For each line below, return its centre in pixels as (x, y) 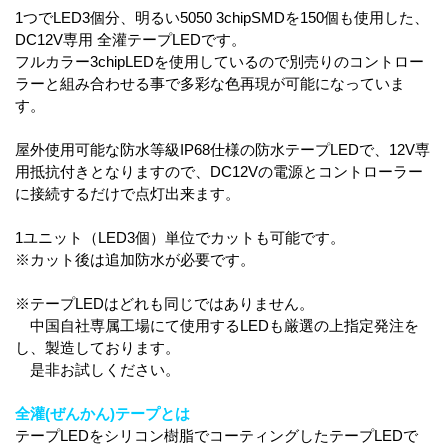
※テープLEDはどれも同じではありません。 (164, 303)
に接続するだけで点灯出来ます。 (127, 193)
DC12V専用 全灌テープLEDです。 (130, 39)
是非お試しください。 (97, 369)
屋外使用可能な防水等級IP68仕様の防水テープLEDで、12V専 (222, 149)
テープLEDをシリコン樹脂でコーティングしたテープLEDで (216, 435)
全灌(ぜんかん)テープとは (102, 413)
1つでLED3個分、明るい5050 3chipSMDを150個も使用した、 (222, 17)
